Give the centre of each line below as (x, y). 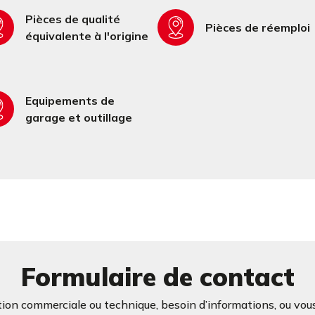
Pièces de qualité (73, 19)
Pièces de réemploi (258, 27)
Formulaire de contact (157, 277)
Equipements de (70, 101)
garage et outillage (79, 117)
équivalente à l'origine (87, 36)
